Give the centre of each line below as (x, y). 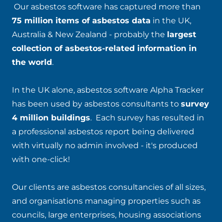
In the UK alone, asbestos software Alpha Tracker (108, 90)
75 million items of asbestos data (81, 21)
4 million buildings (51, 118)
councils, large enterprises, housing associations (107, 215)
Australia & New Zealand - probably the (89, 34)
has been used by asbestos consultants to (96, 104)
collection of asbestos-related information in (104, 48)
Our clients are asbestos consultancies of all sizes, (109, 187)
